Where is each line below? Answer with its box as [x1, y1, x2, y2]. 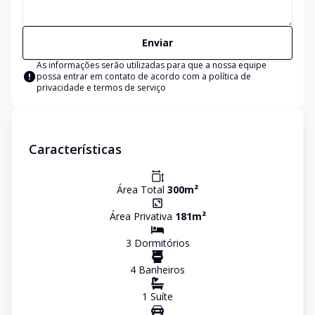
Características [29, 141, 122, 157]
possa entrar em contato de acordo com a [37, 70, 209, 82]
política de [209, 70, 251, 82]
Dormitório [131, 236, 185, 250]
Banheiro [136, 263, 180, 276]
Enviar [142, 36, 173, 49]
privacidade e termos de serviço [37, 82, 166, 94]
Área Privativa [109, 210, 175, 223]
